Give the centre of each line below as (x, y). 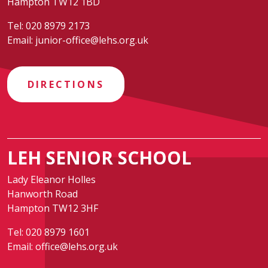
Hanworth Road (42, 194)
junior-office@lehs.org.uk (92, 40)
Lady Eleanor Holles (51, 179)
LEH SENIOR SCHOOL (99, 158)
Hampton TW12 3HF (53, 208)
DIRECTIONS (66, 84)
